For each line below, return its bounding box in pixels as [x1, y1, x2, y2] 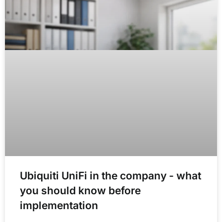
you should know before [20, 184, 141, 197]
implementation [20, 199, 98, 212]
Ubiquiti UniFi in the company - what [20, 169, 201, 182]
